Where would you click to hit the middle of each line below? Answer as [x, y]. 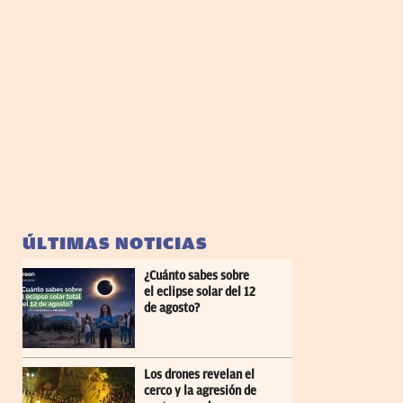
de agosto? [172, 309]
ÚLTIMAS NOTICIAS [115, 244]
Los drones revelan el [199, 375]
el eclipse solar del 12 [200, 292]
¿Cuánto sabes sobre [197, 276]
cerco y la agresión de [200, 391]
